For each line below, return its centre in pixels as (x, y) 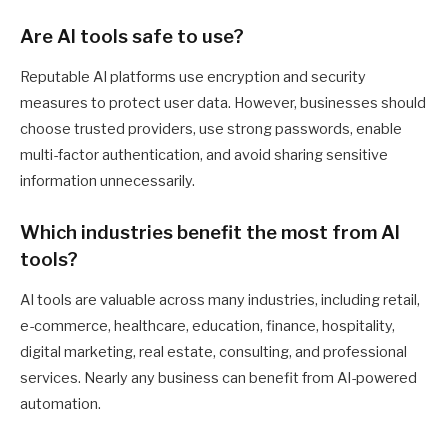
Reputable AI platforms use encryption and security (193, 76)
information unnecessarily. (107, 180)
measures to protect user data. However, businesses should (223, 102)
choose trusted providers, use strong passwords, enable (211, 128)
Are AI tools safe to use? (132, 37)
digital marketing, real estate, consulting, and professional (213, 351)
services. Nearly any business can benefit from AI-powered (218, 377)
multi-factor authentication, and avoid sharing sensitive (204, 154)
